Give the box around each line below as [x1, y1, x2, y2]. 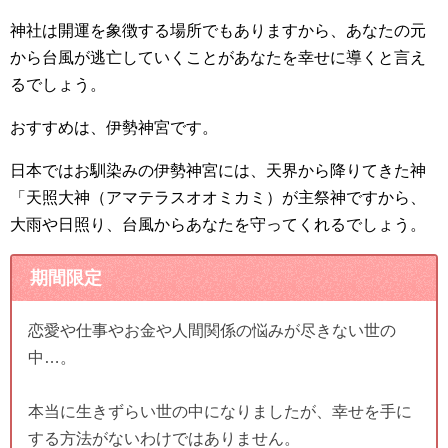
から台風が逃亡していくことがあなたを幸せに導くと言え [10, 49, 426, 67]
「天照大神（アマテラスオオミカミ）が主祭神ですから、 [10, 189, 426, 207]
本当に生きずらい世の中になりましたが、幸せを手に [28, 403, 412, 421]
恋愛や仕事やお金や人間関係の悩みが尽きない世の [28, 322, 396, 340]
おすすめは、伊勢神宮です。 [10, 119, 218, 137]
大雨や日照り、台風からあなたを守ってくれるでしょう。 [10, 216, 426, 234]
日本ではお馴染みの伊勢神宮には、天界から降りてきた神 [10, 162, 426, 180]
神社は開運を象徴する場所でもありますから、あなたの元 [10, 22, 426, 40]
